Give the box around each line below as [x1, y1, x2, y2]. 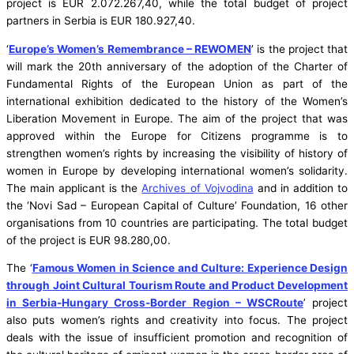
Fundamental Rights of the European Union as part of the [6, 77, 348, 90]
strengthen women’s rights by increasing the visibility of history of [6, 146, 348, 160]
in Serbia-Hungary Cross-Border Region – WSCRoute [6, 296, 303, 310]
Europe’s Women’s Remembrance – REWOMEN [9, 42, 251, 55]
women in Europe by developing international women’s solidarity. [6, 164, 348, 177]
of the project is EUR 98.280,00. [6, 233, 171, 247]
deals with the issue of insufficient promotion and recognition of [6, 331, 348, 345]
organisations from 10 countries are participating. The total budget [6, 216, 348, 229]
